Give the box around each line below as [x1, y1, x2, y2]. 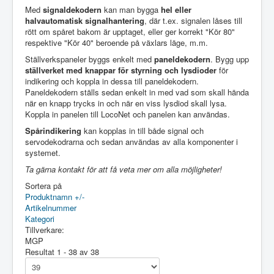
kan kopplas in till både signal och [81, 125, 204, 136]
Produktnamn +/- [25, 191, 84, 202]
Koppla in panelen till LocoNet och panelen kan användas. [25, 108, 230, 120]
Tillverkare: [25, 224, 64, 235]
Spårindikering [25, 125, 81, 136]
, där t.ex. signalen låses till [144, 15, 242, 26]
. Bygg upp [210, 53, 249, 65]
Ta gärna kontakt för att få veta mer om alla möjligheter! [25, 163, 224, 175]
